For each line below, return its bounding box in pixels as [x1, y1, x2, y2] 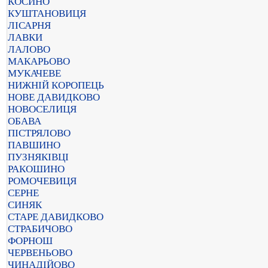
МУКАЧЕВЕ [8, 68, 61, 79]
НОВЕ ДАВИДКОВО [8, 92, 100, 103]
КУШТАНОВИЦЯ [8, 8, 86, 19]
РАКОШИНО [8, 163, 65, 175]
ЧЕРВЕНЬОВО [8, 247, 72, 258]
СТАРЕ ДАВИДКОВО [8, 211, 103, 223]
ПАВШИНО [8, 139, 60, 151]
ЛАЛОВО [8, 44, 50, 55]
